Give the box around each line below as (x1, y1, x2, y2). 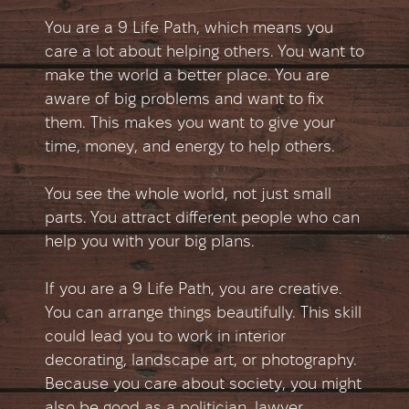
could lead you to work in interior (45, 330, 286, 346)
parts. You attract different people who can (45, 211, 360, 227)
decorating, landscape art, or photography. (45, 353, 357, 370)
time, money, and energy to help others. (45, 140, 335, 156)
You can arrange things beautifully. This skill (45, 306, 362, 322)
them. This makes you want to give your (45, 116, 335, 132)
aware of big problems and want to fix (45, 92, 324, 109)
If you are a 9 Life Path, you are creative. (45, 282, 342, 299)
